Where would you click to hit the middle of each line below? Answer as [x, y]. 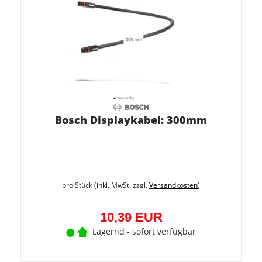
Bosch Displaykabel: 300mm [131, 120]
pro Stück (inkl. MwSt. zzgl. [106, 185]
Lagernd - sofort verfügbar [144, 231]
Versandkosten [173, 185]
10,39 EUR [131, 217]
